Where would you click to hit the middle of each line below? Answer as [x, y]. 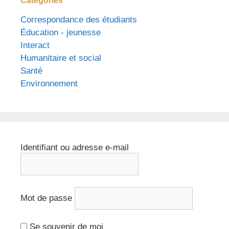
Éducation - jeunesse [61, 32]
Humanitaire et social [61, 58]
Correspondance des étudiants [79, 19]
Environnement [49, 83]
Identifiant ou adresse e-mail [75, 147]
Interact [35, 45]
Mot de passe [46, 198]
